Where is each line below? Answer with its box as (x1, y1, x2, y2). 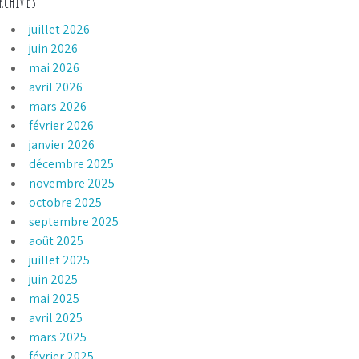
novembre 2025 (29, 174, 115, 192)
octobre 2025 (29, 193, 103, 211)
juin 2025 (29, 270, 79, 288)
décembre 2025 (29, 155, 115, 172)
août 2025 (29, 232, 84, 249)
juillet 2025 (29, 251, 91, 268)
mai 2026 (29, 58, 80, 76)
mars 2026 (29, 97, 87, 115)
